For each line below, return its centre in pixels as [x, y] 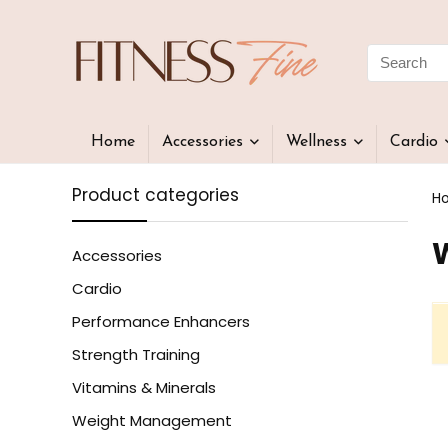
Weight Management [152, 420]
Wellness [316, 142]
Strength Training [136, 354]
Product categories [155, 195]
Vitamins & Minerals [144, 387]
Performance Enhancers [161, 321]
